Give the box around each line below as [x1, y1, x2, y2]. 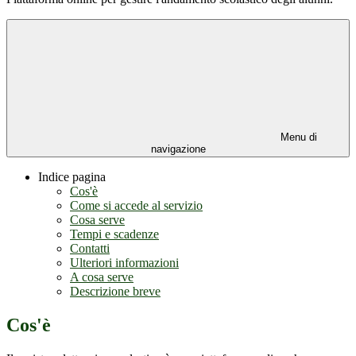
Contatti [70, 242, 110, 256]
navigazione [150, 143, 206, 156]
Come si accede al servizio [70, 199, 203, 213]
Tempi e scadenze [70, 227, 159, 242]
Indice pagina [38, 170, 106, 184]
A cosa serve [70, 270, 133, 284]
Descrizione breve [70, 284, 161, 299]
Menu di [277, 131, 317, 144]
